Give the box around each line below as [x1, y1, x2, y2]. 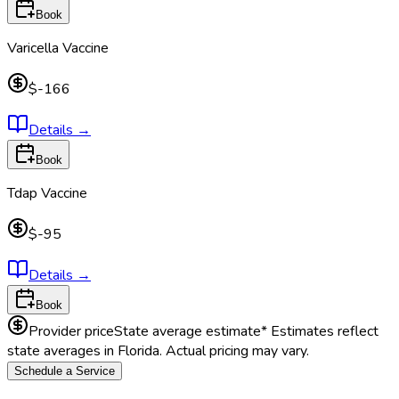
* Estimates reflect [261, 321, 379, 341]
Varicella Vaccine [7, 37, 109, 58]
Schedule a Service [14, 363, 115, 378]
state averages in [7, 340, 118, 361]
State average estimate [114, 321, 261, 341]
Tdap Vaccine [7, 183, 87, 203]
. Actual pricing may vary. [159, 340, 309, 361]
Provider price [28, 321, 114, 341]
